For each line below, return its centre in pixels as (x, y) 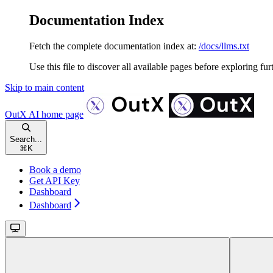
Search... (26, 139)
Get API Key (55, 180)
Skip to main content (44, 87)
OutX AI (22, 114)
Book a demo (55, 169)
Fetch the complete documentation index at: (113, 46)
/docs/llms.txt (224, 46)
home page (61, 114)
